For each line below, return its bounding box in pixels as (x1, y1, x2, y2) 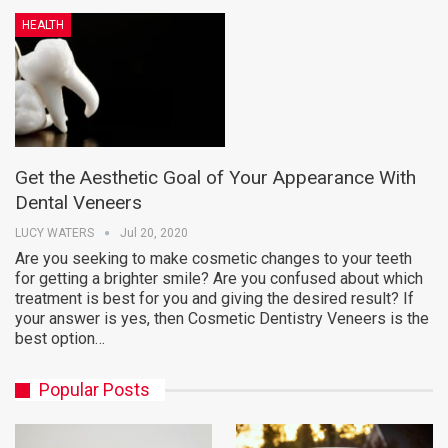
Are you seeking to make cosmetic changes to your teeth (15, 249, 412, 269)
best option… (15, 329, 105, 349)
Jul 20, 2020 (120, 226, 188, 241)
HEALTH (22, 17, 64, 32)
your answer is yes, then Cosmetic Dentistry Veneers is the (15, 309, 429, 329)
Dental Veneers (15, 191, 142, 215)
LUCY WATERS (15, 226, 97, 241)
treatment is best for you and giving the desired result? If (15, 289, 414, 309)
